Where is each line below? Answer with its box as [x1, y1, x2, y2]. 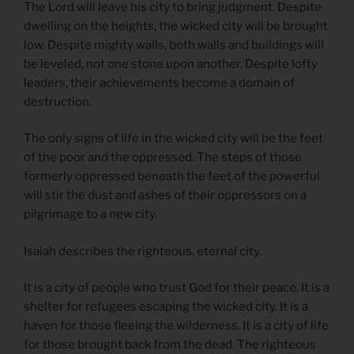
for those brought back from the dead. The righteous [24, 337, 316, 352]
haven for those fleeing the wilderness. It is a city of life [24, 318, 329, 333]
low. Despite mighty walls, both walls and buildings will [24, 37, 324, 52]
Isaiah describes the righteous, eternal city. [24, 243, 262, 258]
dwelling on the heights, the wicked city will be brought [24, 18, 328, 33]
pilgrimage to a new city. [24, 207, 157, 222]
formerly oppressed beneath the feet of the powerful [24, 169, 320, 184]
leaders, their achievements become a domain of [24, 75, 295, 90]
